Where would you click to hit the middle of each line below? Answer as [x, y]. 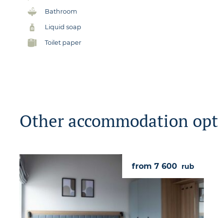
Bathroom [61, 11]
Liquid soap [63, 27]
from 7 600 [156, 166]
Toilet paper [63, 42]
